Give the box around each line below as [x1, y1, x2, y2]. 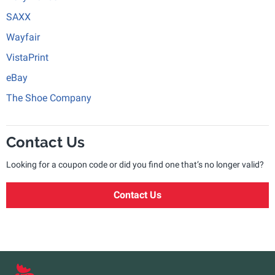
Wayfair [6, 31, 40, 43]
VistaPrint [6, 52, 48, 63]
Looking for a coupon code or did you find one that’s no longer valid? [6, 160, 264, 169]
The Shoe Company [6, 92, 91, 104]
